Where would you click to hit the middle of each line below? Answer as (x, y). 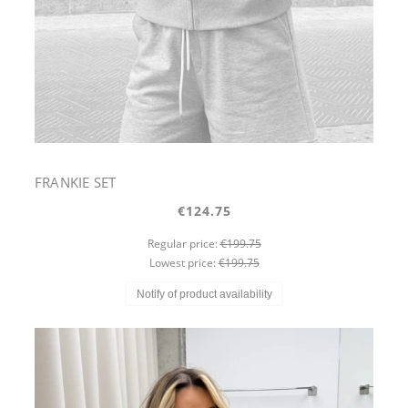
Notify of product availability (204, 294)
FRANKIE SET (76, 183)
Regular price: (184, 244)
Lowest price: (184, 262)
